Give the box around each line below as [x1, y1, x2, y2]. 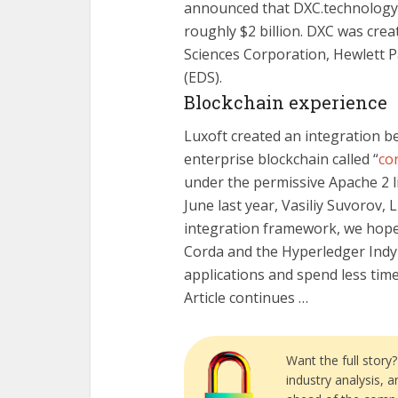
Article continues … [184, 288, 308, 307]
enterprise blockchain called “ [184, 149, 378, 169]
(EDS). [184, 68, 222, 87]
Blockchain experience [184, 91, 387, 114]
